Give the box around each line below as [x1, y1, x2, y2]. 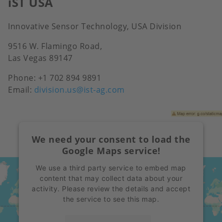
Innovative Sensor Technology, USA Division [8, 20, 181, 32]
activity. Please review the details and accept [32, 184, 190, 193]
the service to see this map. [63, 194, 159, 203]
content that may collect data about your [40, 173, 182, 182]
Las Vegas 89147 [8, 52, 73, 63]
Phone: [8, 72, 38, 83]
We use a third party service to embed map [36, 163, 186, 172]
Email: [8, 84, 34, 95]
